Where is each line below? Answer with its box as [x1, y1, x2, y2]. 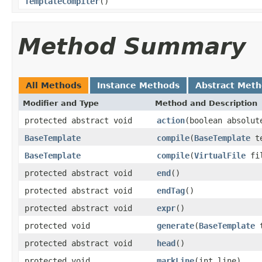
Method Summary [18, 33, 246, 60]
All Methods [26, 80, 81, 90]
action [157, 115, 185, 125]
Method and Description [155, 98, 257, 108]
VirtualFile [194, 150, 246, 160]
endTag [157, 185, 185, 195]
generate [157, 220, 194, 230]
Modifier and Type [23, 98, 99, 108]
